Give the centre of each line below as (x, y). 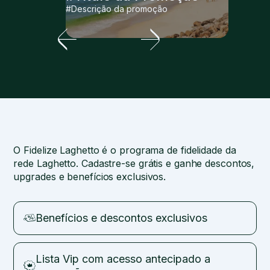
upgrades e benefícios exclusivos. (90, 176)
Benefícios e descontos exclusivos (122, 218)
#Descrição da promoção (117, 8)
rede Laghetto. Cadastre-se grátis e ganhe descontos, (134, 163)
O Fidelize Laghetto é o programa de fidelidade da (125, 150)
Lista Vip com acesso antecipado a (123, 259)
